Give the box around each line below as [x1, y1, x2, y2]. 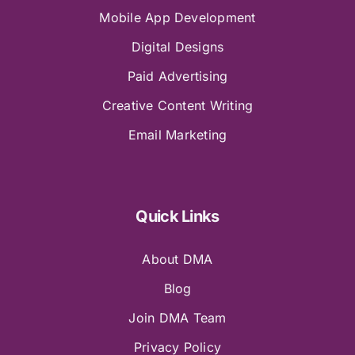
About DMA [142, 250, 213, 267]
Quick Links [136, 206, 219, 226]
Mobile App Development [99, 9, 256, 25]
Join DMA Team [128, 309, 227, 326]
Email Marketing [128, 126, 227, 143]
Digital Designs [131, 38, 224, 55]
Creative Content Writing [101, 97, 254, 113]
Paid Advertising [127, 67, 228, 84]
